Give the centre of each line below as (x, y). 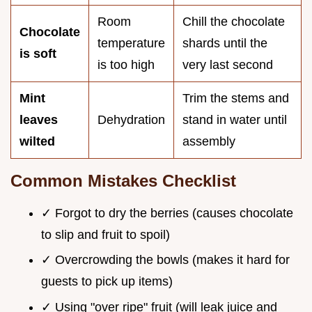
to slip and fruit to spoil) (106, 234)
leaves (39, 119)
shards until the (225, 43)
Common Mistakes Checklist (123, 180)
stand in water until (235, 119)
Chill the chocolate (234, 21)
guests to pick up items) (107, 282)
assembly (209, 141)
